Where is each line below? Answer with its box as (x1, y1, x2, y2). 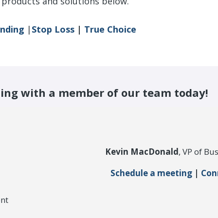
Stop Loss (32, 23, 77, 35)
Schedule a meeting (110, 167, 194, 179)
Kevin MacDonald (105, 146, 179, 158)
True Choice (84, 23, 136, 35)
